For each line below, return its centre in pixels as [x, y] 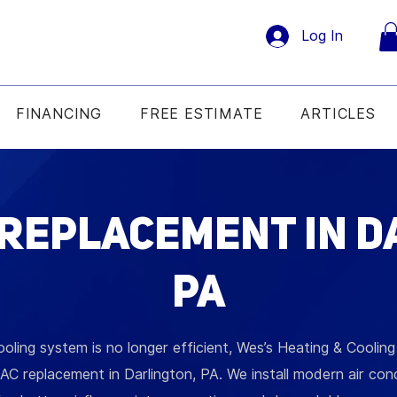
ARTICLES [338, 114]
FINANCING [58, 114]
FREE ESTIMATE [201, 114]
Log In [322, 36]
